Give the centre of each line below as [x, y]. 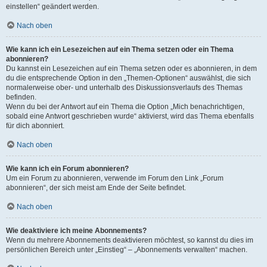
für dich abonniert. [35, 125]
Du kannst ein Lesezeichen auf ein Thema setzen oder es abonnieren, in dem [131, 68]
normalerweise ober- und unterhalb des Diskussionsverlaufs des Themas [124, 87]
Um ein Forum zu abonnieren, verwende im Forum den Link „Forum [115, 178]
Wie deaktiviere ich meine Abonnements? [76, 230]
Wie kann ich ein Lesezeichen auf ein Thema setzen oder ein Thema [120, 49]
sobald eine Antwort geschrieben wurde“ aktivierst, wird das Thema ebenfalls [130, 116]
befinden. [21, 97]
